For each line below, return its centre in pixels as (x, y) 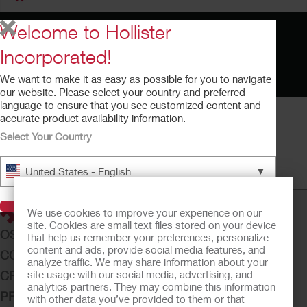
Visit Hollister (138, 206)
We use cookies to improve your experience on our (145, 212)
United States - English (78, 171)
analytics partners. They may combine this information (151, 286)
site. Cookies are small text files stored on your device (152, 225)
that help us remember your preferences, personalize (148, 237)
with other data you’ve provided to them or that (136, 299)
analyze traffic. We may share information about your (148, 262)
